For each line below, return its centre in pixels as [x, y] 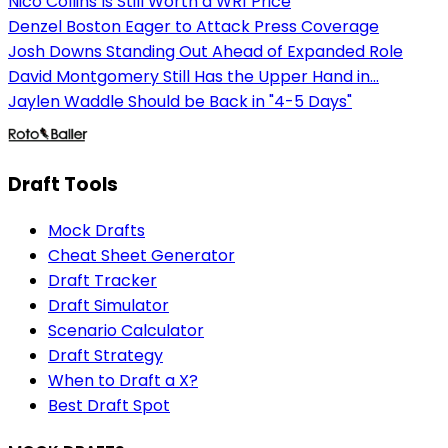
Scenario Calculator [126, 330]
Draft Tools [63, 185]
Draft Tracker [102, 280]
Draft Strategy [105, 355]
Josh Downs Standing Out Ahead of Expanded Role [205, 52]
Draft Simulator [108, 305]
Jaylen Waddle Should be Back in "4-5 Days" [180, 102]
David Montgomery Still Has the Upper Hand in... [193, 77]
